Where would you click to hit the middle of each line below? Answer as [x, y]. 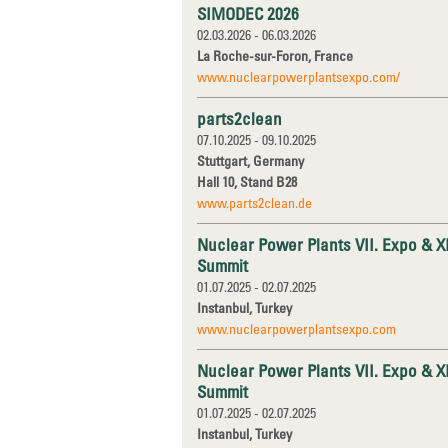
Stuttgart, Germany [250, 160]
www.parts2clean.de [254, 202]
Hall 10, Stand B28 [247, 181]
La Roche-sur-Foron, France [275, 55]
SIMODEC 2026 [248, 13]
